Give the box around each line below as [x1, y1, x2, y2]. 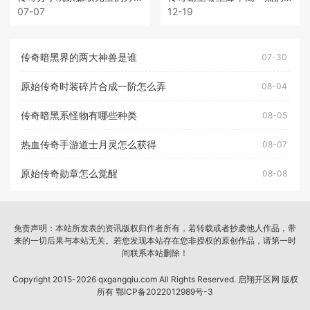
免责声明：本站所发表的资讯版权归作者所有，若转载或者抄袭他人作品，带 [14, 223, 296, 234]
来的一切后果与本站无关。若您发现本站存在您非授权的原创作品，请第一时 [14, 235, 296, 246]
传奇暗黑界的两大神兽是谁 [21, 51, 137, 64]
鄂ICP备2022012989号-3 [116, 286, 213, 298]
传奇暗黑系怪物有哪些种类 [21, 109, 137, 122]
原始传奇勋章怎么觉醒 [21, 167, 118, 180]
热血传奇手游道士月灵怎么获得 [21, 138, 156, 151]
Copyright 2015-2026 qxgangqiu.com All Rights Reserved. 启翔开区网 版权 [12, 274, 298, 285]
